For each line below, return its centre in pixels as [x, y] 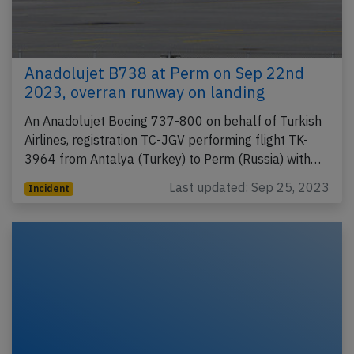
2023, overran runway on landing [145, 92]
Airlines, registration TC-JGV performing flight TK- [166, 139]
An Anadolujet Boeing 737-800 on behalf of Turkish [173, 121]
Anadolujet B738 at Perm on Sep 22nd [164, 73]
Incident [49, 188]
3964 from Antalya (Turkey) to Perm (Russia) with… [173, 158]
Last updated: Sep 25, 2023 [249, 187]
